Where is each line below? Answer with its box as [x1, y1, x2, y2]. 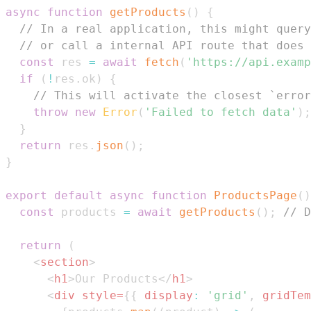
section [40, 255, 89, 269]
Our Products [75, 272, 158, 286]
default [54, 189, 103, 203]
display [144, 289, 193, 303]
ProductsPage [214, 189, 297, 203]
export [6, 189, 47, 203]
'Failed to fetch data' [144, 106, 297, 119]
